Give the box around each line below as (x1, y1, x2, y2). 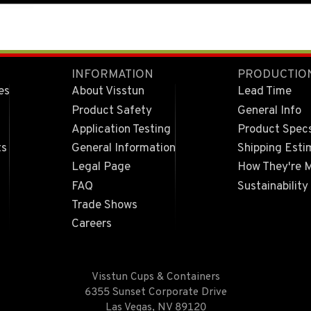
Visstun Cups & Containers (91, 270, 220, 284)
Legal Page (72, 160, 131, 176)
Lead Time (237, 84, 292, 100)
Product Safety (72, 103, 153, 119)
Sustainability (237, 178, 309, 194)
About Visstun (72, 84, 145, 100)
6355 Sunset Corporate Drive (84, 285, 227, 299)
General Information (72, 141, 176, 157)
